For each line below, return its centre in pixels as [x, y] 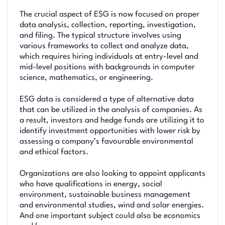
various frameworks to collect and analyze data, [104, 46]
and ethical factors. [54, 152]
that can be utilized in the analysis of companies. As [111, 110]
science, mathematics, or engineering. [86, 78]
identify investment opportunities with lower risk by [110, 131]
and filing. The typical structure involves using [100, 36]
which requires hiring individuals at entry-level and [109, 57]
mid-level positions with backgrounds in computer [107, 67]
